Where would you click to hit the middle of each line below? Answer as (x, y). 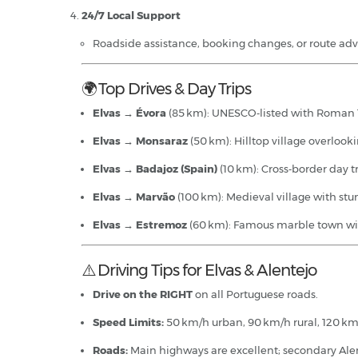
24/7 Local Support (131, 15)
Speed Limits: (128, 322)
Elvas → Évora (129, 112)
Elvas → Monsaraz (140, 140)
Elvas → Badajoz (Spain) (155, 168)
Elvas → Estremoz (140, 224)
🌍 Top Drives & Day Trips (166, 88)
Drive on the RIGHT (143, 294)
